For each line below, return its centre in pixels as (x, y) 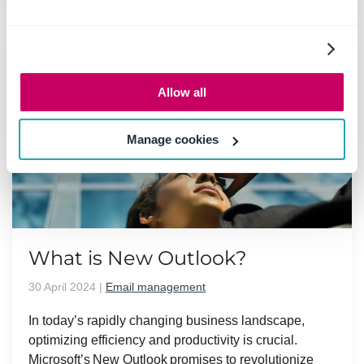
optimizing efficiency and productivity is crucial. (163, 340)
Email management (156, 286)
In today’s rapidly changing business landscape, (167, 320)
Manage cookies (173, 140)
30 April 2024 (62, 286)
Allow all (182, 92)
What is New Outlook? (138, 258)
